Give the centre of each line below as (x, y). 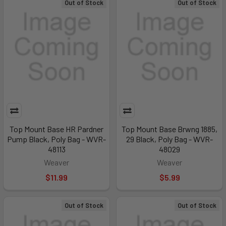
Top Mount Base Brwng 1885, (169, 129)
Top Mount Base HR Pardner (56, 129)
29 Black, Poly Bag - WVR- (169, 139)
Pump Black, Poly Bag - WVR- (56, 139)
